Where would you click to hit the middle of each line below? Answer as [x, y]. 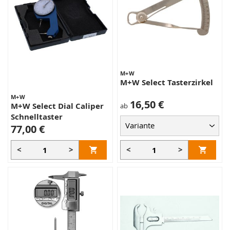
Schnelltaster [37, 117]
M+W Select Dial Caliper [57, 106]
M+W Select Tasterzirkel [167, 82]
